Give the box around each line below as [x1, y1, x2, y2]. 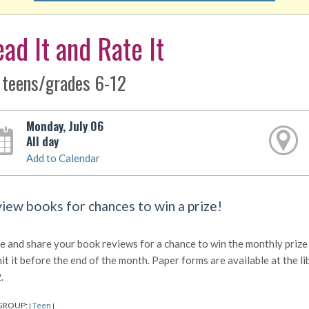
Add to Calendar [26, 152, 100, 164]
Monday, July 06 [26, 117, 103, 134]
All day [26, 132, 59, 150]
